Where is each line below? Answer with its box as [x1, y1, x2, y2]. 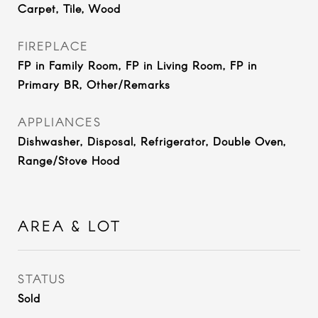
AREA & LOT [18, 216, 121, 234]
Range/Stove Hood [18, 153, 120, 167]
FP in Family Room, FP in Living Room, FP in [18, 58, 257, 72]
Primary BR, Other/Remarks [18, 77, 170, 91]
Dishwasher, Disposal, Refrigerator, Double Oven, [18, 134, 286, 148]
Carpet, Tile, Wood [18, 1, 121, 15]
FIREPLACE [18, 38, 89, 53]
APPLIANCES [18, 114, 101, 128]
